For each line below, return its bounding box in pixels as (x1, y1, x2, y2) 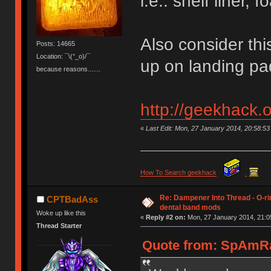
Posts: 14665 (36, 39, 76, 47)
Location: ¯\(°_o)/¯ (36, 52, 91, 60)
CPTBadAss (46, 194, 98, 204)
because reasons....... (36, 65, 101, 73)
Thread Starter (36, 221, 82, 229)
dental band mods (159, 203, 221, 212)
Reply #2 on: (145, 213, 186, 221)
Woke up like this (36, 209, 87, 217)
